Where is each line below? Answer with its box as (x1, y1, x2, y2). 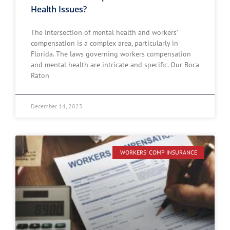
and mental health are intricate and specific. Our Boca (31, 60, 199, 69)
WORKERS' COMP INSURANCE (120, 148, 197, 157)
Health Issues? (31, 4, 87, 15)
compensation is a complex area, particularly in (31, 39, 178, 48)
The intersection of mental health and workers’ (31, 28, 178, 37)
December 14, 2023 (31, 102, 83, 110)
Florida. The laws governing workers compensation (31, 49, 191, 59)
